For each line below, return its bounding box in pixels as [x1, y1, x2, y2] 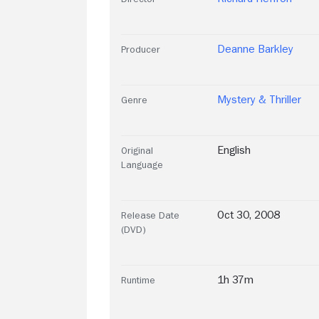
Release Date [121, 209, 179, 220]
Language [121, 159, 163, 169]
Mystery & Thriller [217, 93, 301, 105]
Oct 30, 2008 [217, 209, 280, 221]
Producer [121, 43, 160, 54]
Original [121, 145, 153, 155]
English [217, 144, 251, 156]
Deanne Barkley [217, 43, 293, 55]
